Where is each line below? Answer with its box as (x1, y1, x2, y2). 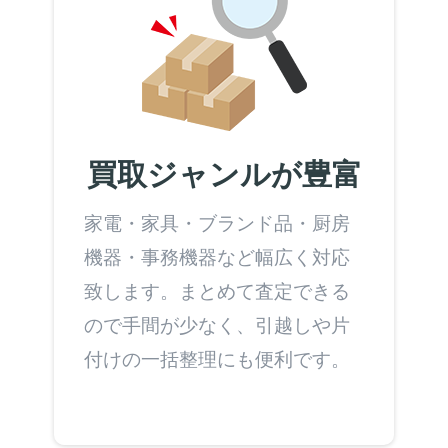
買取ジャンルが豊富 (86, 155, 362, 191)
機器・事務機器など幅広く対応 (84, 245, 350, 268)
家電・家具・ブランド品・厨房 (84, 211, 350, 234)
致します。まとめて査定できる (84, 279, 350, 302)
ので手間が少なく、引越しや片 (84, 313, 350, 336)
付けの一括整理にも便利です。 (84, 347, 350, 370)
